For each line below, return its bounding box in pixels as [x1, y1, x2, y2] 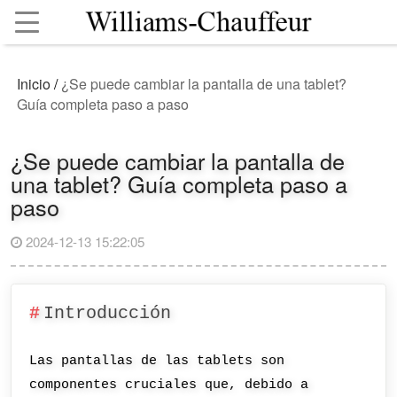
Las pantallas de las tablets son [29, 353, 285, 370]
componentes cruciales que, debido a [29, 377, 309, 393]
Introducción [43, 303, 171, 323]
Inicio [17, 74, 51, 95]
